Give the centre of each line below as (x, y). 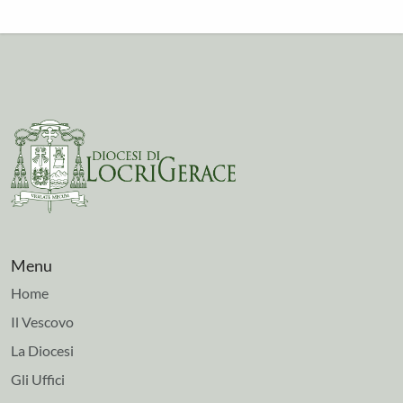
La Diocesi (42, 351)
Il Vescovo (42, 322)
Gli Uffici (38, 380)
